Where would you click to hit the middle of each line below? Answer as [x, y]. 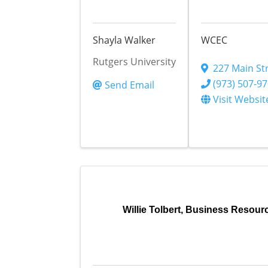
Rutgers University [135, 62]
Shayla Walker [124, 40]
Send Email [130, 85]
